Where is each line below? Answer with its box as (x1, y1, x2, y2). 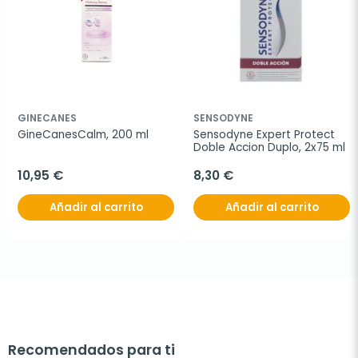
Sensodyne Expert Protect (193, 126, 335, 142)
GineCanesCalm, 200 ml (18, 126, 149, 142)
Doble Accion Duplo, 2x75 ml (193, 139, 345, 155)
